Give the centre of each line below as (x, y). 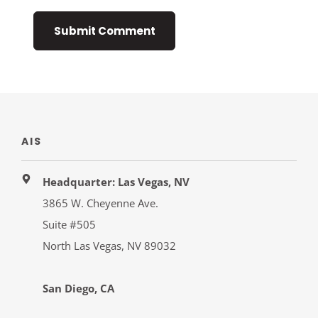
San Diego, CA (79, 288)
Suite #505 (70, 224)
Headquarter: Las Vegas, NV (116, 181)
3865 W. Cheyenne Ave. (101, 203)
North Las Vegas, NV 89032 (110, 245)
